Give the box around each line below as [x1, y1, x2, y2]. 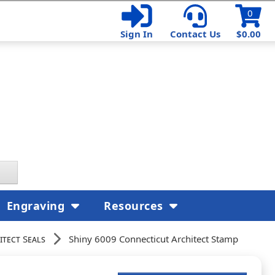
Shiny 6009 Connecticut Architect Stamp [69, 232, 238, 245]
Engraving [6, 198, 68, 213]
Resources [104, 198, 167, 213]
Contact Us [170, 28, 220, 40]
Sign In [120, 28, 153, 40]
